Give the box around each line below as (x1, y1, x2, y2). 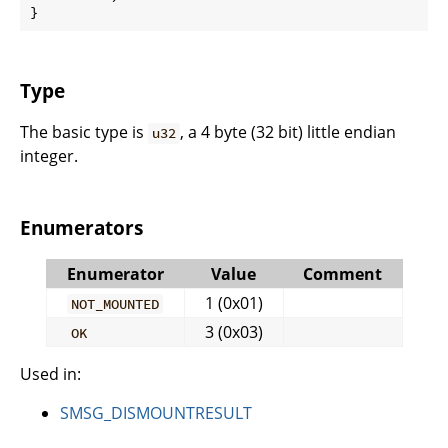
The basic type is (20, 121, 148, 144)
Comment (302, 262, 382, 285)
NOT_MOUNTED (70, 294, 159, 313)
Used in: (20, 362, 81, 385)
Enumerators (20, 215, 143, 241)
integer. (20, 145, 78, 168)
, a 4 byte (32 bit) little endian (180, 121, 397, 144)
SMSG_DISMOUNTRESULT (60, 401, 252, 424)
